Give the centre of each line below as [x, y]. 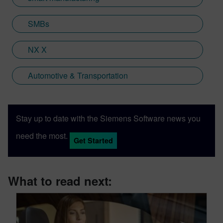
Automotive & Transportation [78, 75]
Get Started [93, 140]
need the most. [42, 135]
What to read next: [60, 181]
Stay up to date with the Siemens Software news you [108, 118]
